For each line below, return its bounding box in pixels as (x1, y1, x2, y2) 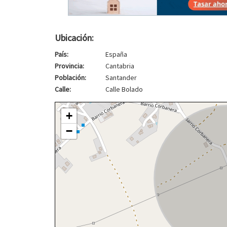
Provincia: (54, 61, 84, 70)
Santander (105, 72, 137, 82)
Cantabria (105, 61, 134, 70)
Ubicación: (54, 31, 94, 44)
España (105, 49, 127, 59)
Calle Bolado (105, 84, 143, 94)
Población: (54, 72, 86, 82)
